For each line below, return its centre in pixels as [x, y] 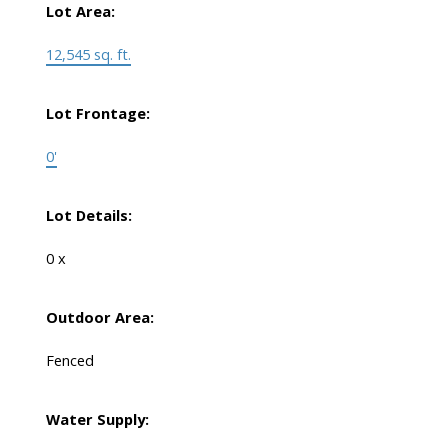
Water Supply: [97, 419]
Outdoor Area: [99, 317]
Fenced [69, 360]
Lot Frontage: [97, 113]
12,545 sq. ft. [88, 54]
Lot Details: [88, 215]
